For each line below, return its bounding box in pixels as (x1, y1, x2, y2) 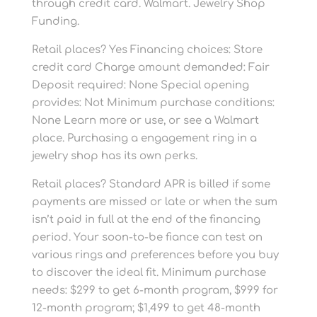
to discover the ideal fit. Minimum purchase (31, 267, 266, 279)
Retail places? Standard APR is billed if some (31, 178, 270, 190)
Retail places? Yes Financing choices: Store (31, 44, 263, 56)
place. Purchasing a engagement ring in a (31, 132, 257, 144)
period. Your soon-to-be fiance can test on (31, 231, 263, 243)
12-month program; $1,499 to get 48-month (31, 302, 260, 314)
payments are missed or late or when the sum (31, 196, 277, 208)
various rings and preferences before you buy (31, 249, 279, 261)
